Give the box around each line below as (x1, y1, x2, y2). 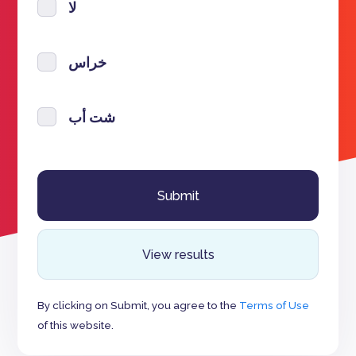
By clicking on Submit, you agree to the (37, 299, 240, 311)
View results (141, 247, 215, 262)
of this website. (37, 319, 114, 331)
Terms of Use (239, 299, 310, 311)
